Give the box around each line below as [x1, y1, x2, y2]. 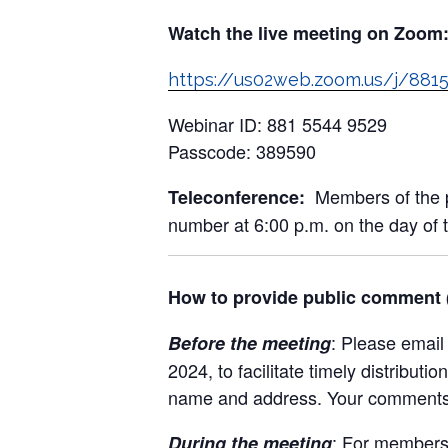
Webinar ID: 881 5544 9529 [168, 111, 387, 137]
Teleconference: [168, 184, 315, 210]
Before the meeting [168, 330, 331, 356]
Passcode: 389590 [168, 138, 316, 164]
